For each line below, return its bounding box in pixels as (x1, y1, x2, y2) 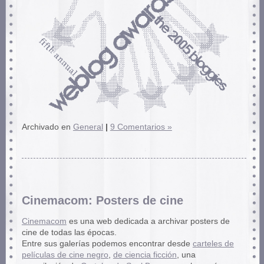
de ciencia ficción (113, 250, 177, 259)
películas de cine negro (21, 250, 108, 259)
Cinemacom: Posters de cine (21, 194, 183, 207)
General (72, 122, 103, 131)
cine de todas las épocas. (21, 227, 117, 237)
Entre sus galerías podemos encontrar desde (21, 239, 193, 248)
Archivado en (21, 122, 73, 131)
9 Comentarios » (110, 122, 172, 131)
